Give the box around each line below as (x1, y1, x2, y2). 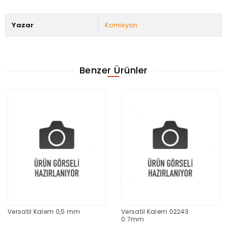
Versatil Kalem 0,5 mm (8, 207, 81, 216)
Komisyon (105, 20, 137, 30)
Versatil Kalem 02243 (121, 207, 188, 216)
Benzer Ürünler (79, 64, 148, 77)
